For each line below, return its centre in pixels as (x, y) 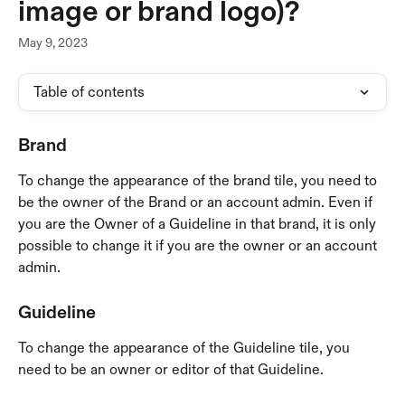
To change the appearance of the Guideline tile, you (186, 348)
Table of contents (89, 92)
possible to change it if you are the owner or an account (199, 245)
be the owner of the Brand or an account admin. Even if (197, 202)
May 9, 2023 (53, 42)
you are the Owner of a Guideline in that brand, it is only (199, 224)
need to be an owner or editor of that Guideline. (171, 370)
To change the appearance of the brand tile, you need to (199, 180)
